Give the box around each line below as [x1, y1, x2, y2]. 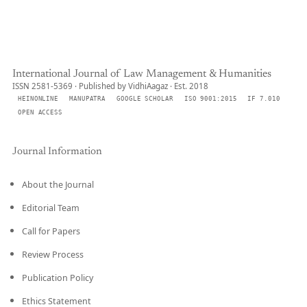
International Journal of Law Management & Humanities [12, 69, 271, 79]
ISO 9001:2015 [184, 95, 237, 102]
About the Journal [22, 179, 94, 191]
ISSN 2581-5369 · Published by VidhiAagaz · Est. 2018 [12, 81, 208, 91]
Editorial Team [22, 202, 79, 214]
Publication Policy [22, 272, 93, 284]
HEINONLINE [18, 95, 58, 102]
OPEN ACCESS [18, 109, 62, 116]
